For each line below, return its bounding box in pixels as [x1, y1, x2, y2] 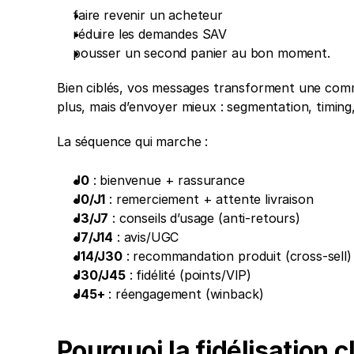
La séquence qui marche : [57, 134, 212, 149]
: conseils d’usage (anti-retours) [108, 210, 300, 226]
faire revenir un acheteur [73, 7, 223, 23]
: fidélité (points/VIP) [125, 267, 252, 283]
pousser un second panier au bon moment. [73, 45, 334, 61]
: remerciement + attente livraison [105, 191, 314, 207]
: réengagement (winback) [104, 286, 264, 302]
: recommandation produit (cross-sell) [122, 248, 352, 264]
